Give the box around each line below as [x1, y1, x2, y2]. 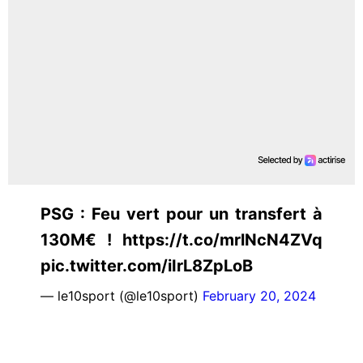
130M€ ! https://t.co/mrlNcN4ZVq [41, 229, 322, 250]
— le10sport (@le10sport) [41, 287, 203, 304]
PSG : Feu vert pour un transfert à [41, 203, 322, 224]
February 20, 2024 [203, 287, 316, 304]
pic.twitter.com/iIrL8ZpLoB [41, 255, 253, 275]
